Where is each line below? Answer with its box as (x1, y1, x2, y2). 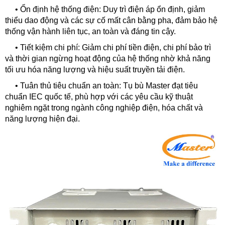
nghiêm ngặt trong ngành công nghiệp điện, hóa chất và (5, 103, 203, 112)
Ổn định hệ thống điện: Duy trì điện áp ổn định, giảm (20, 5, 205, 14)
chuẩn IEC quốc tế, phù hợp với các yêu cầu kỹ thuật (5, 92, 193, 101)
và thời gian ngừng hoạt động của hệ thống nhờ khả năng (5, 54, 210, 63)
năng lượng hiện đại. (5, 115, 80, 123)
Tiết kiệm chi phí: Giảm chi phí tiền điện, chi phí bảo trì (20, 43, 211, 52)
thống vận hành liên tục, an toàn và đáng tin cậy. (5, 27, 176, 36)
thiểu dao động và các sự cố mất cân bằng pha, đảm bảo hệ (5, 16, 217, 25)
